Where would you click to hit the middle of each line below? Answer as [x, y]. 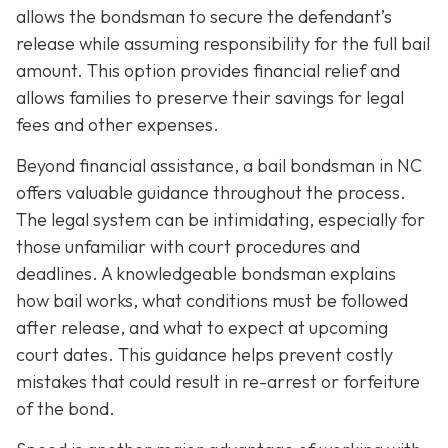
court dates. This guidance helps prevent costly [204, 355]
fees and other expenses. [117, 124]
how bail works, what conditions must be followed [212, 301]
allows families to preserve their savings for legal [210, 97]
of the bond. [65, 409]
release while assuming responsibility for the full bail [223, 43]
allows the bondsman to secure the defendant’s [204, 16]
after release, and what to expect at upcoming [202, 328]
